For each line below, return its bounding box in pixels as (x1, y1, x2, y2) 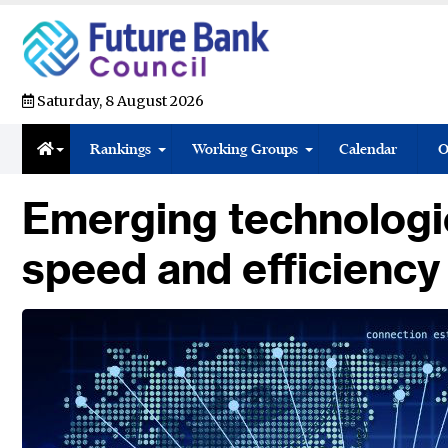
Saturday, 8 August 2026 (34, 91, 204, 110)
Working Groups (192, 139, 298, 158)
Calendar (339, 139, 397, 158)
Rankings (90, 139, 151, 158)
